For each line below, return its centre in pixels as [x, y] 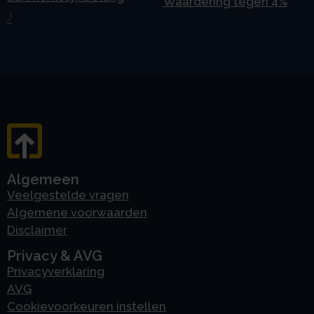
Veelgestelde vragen [68, 195]
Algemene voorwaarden [77, 213]
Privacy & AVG [55, 256]
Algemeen [43, 180]
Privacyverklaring [56, 272]
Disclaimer [37, 230]
